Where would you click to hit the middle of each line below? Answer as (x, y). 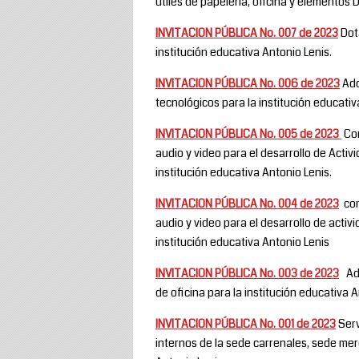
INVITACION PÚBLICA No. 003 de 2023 (247, 273)
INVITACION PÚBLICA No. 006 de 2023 (248, 83)
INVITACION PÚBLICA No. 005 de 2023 (248, 133)
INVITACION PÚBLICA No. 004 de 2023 (247, 203)
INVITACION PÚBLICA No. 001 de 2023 (246, 323)
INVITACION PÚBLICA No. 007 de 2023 (247, 32)
